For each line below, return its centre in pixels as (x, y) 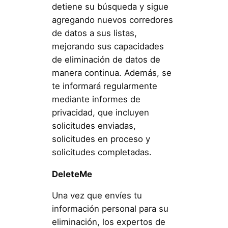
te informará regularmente (104, 86)
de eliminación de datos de (106, 59)
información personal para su (110, 209)
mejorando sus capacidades (108, 46)
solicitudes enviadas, (94, 125)
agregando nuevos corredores (112, 20)
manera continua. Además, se (111, 73)
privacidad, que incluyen (100, 112)
